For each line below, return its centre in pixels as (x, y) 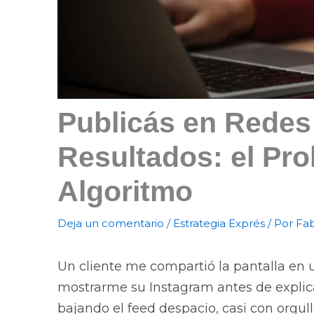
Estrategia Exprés (219, 223)
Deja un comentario (111, 223)
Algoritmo (125, 191)
